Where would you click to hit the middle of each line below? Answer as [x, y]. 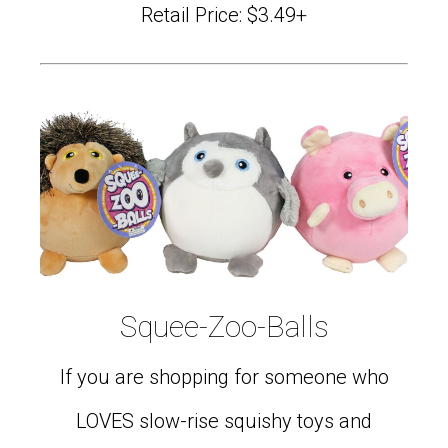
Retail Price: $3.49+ [224, 14]
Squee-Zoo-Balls [224, 326]
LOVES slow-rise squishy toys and [224, 420]
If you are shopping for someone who [224, 376]
